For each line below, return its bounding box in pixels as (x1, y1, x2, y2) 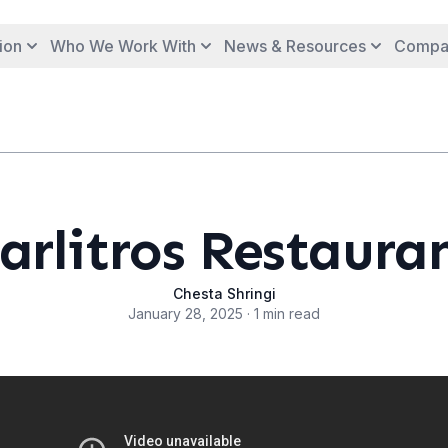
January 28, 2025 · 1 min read (128, 305, 320, 322)
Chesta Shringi (172, 285, 276, 302)
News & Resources (224, 36, 366, 56)
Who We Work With (50, 36, 196, 56)
